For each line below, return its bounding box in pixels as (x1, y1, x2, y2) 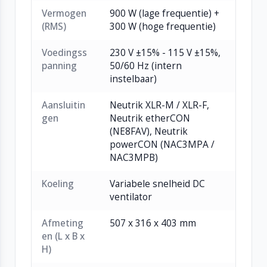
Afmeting (42, 217, 84, 230)
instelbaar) (110, 73, 157, 86)
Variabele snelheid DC (110, 178, 206, 191)
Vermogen (42, 7, 87, 20)
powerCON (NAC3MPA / (110, 138, 215, 151)
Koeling (42, 178, 74, 191)
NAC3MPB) (110, 151, 159, 164)
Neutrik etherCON (110, 112, 191, 125)
